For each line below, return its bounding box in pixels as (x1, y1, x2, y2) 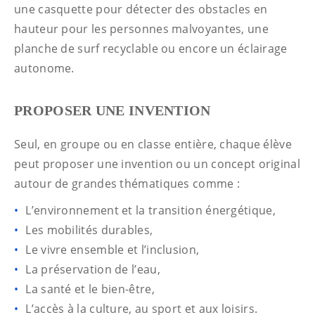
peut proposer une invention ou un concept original (14, 156, 300, 172)
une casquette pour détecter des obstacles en (14, 1, 268, 18)
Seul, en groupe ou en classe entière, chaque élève (14, 136, 292, 153)
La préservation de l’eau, (25, 262, 160, 278)
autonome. (14, 60, 78, 77)
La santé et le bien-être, (25, 281, 155, 297)
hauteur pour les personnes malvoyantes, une (14, 21, 269, 37)
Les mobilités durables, (25, 222, 153, 238)
